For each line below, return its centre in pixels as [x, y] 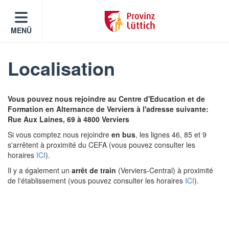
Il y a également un [40, 170]
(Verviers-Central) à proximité [165, 170]
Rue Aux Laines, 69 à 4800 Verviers [68, 119]
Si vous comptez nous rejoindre [60, 134]
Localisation [61, 68]
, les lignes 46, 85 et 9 [171, 134]
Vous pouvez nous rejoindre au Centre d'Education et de [106, 99]
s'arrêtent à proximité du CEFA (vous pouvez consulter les [101, 145]
